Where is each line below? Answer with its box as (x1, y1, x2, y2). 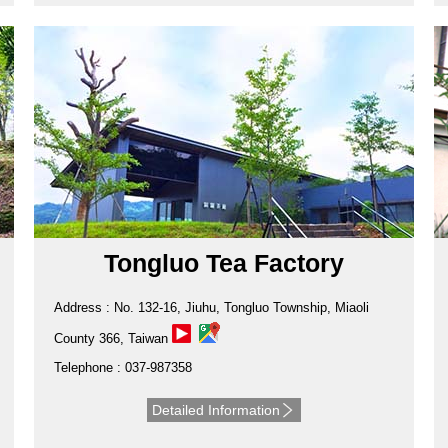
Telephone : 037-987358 (53, 360, 192, 376)
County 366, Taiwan (53, 331, 172, 347)
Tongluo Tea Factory (103, 249, 344, 278)
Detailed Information (151, 402, 280, 419)
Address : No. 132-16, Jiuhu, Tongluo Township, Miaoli (53, 300, 369, 316)
